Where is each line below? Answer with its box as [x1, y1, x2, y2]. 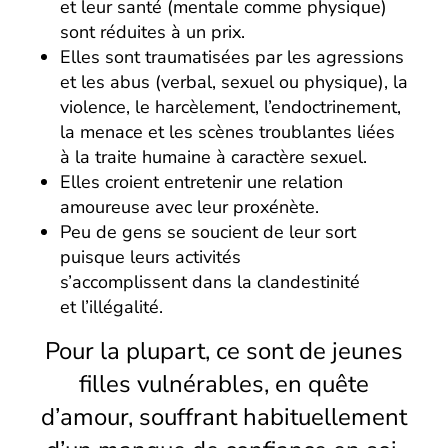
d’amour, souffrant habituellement [41, 400, 407, 433]
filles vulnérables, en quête [79, 367, 369, 400]
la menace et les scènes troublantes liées [60, 119, 395, 144]
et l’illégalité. [60, 294, 163, 319]
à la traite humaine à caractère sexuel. [60, 144, 367, 169]
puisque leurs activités [60, 244, 241, 269]
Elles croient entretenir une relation [60, 169, 343, 194]
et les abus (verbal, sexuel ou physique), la [60, 69, 408, 94]
